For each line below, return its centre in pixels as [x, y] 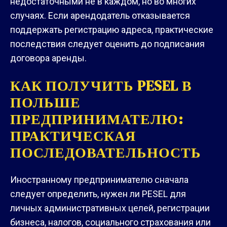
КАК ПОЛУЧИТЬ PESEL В [101, 85]
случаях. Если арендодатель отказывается [100, 16]
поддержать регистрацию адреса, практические [112, 30]
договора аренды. [48, 58]
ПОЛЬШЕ [45, 102]
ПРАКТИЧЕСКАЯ [73, 136]
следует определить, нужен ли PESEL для [98, 194]
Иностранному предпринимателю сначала [99, 179]
